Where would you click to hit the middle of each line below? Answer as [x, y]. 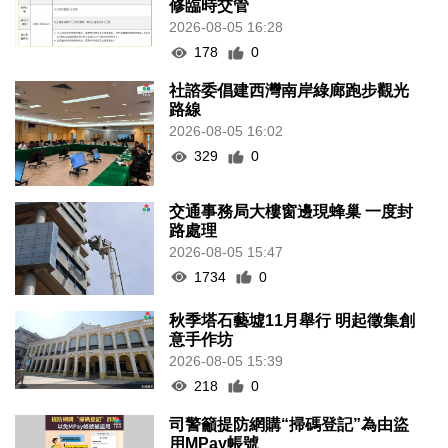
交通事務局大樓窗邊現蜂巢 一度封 [291, 211]
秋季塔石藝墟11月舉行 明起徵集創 [292, 320]
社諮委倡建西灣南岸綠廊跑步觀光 [289, 91]
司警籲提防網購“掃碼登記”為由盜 [289, 424]
